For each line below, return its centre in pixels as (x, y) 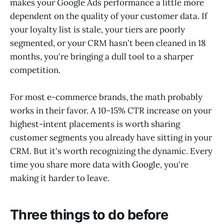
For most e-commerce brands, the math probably (106, 97)
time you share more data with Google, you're (99, 165)
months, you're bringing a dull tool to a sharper (102, 57)
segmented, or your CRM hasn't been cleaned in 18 (108, 43)
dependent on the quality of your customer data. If (109, 16)
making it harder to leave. (60, 178)
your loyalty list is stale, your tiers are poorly (97, 30)
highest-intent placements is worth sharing (95, 124)
